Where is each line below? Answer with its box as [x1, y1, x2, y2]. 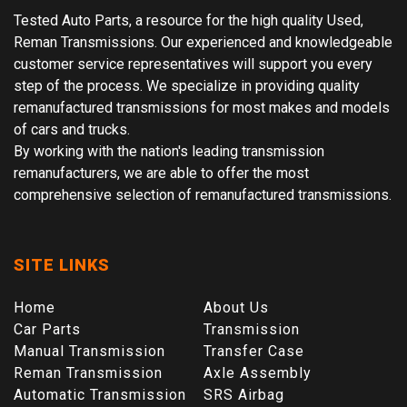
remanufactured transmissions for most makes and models [14, 98, 390, 116]
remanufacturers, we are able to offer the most [14, 164, 309, 182]
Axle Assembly [203, 363, 312, 382]
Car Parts [14, 320, 81, 338]
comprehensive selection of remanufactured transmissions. [14, 185, 392, 203]
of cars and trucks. [14, 120, 130, 138]
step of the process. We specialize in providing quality [14, 76, 360, 94]
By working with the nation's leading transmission [14, 142, 324, 160]
